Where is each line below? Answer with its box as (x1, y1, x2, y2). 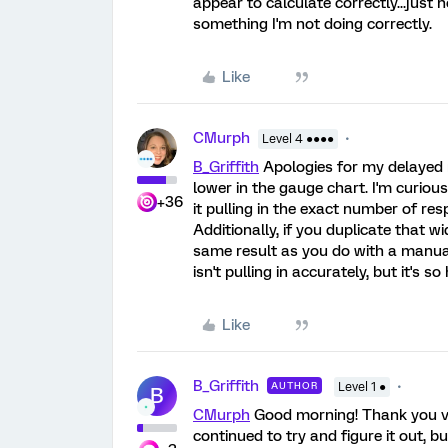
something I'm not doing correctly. (193, 15, 432, 33)
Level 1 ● (338, 380, 386, 394)
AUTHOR (271, 380, 318, 391)
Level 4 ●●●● (262, 132, 334, 146)
